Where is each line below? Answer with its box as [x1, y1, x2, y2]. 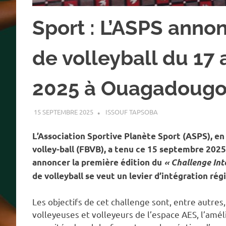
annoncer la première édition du [32, 157, 164, 168]
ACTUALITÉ [189, 107, 223, 116]
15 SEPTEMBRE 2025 [33, 107, 93, 116]
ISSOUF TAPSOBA [105, 107, 158, 116]
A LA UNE [157, 107, 186, 116]
